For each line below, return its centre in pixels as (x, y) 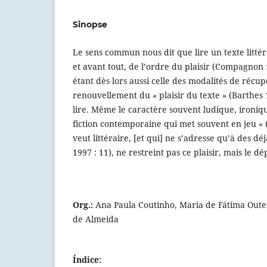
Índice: (87, 260)
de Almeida (96, 219)
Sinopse (90, 24)
